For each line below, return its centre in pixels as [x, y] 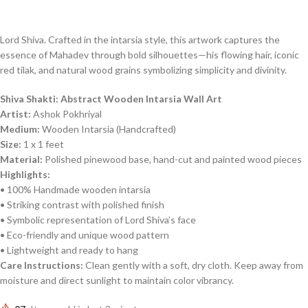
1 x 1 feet [43, 144]
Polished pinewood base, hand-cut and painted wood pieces [172, 159]
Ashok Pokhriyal [66, 114]
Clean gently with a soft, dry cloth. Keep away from [193, 265]
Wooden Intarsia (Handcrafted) [108, 129]
